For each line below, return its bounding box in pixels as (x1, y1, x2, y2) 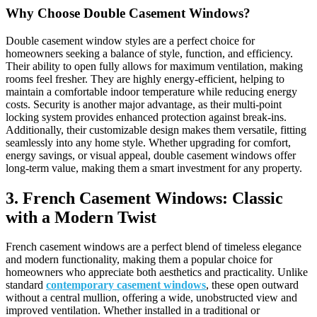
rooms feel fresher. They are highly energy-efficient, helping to (6, 72, 284, 85)
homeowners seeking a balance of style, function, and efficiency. (6, 47, 293, 59)
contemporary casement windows (46, 279, 206, 292)
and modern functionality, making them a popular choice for (6, 253, 272, 266)
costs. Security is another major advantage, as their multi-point (6, 98, 282, 110)
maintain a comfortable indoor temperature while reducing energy (6, 85, 297, 98)
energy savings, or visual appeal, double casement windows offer (6, 149, 296, 161)
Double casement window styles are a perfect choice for (6, 34, 255, 47)
